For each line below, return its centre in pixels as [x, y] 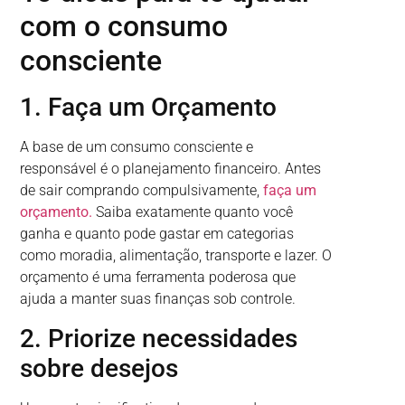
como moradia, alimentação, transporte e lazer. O [176, 256]
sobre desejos [99, 368]
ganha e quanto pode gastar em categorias [157, 234]
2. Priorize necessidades [159, 338]
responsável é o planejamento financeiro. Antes [171, 169]
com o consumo [124, 27]
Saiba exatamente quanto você [193, 212]
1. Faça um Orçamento [149, 108]
